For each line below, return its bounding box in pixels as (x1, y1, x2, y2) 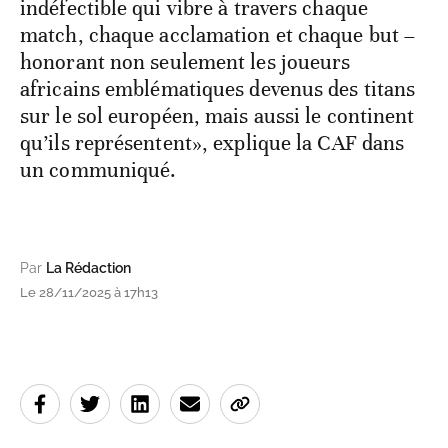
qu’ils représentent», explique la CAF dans (20, 129, 405, 156)
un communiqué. (20, 156, 177, 183)
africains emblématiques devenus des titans (20, 75, 416, 102)
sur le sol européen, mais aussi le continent (20, 102, 415, 129)
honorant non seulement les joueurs (20, 48, 351, 75)
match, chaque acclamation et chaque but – (20, 21, 416, 48)
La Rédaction (46, 259, 131, 276)
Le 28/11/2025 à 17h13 (20, 284, 158, 300)
